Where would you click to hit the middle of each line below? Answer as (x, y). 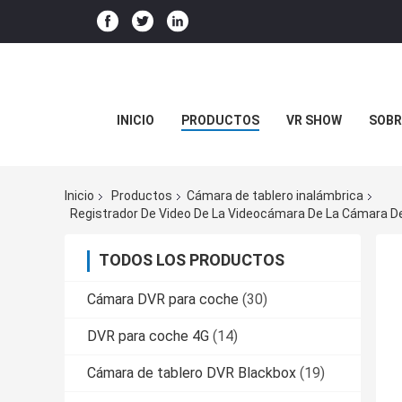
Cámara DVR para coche (163, 299)
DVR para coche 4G (148, 336)
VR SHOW (314, 120)
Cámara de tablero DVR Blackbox (192, 372)
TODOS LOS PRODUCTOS (192, 259)
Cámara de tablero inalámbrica (275, 196)
